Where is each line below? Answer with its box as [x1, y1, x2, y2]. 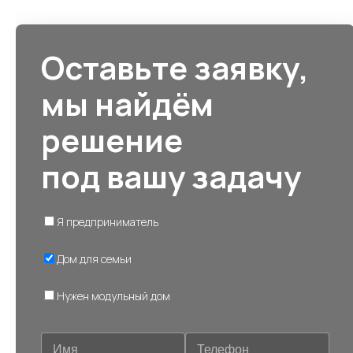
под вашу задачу [41, 154, 301, 198]
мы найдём [41, 82, 214, 125]
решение [41, 118, 183, 162]
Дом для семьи [57, 251, 132, 266]
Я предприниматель [57, 214, 158, 229]
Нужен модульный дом [57, 288, 170, 303]
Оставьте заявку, [41, 46, 309, 89]
